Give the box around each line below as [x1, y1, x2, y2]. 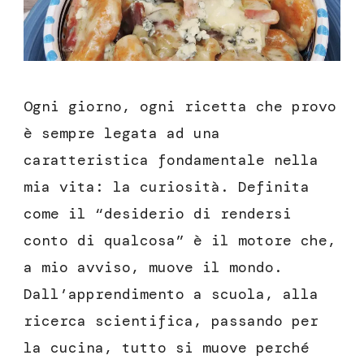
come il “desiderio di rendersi [24, 204, 292, 224]
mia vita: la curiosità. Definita [24, 177, 310, 197]
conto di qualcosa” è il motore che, [24, 231, 336, 251]
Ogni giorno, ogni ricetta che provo [24, 97, 336, 117]
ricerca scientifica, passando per [24, 311, 318, 331]
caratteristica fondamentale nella [24, 150, 318, 171]
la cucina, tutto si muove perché [24, 338, 310, 358]
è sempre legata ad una [24, 123, 220, 144]
